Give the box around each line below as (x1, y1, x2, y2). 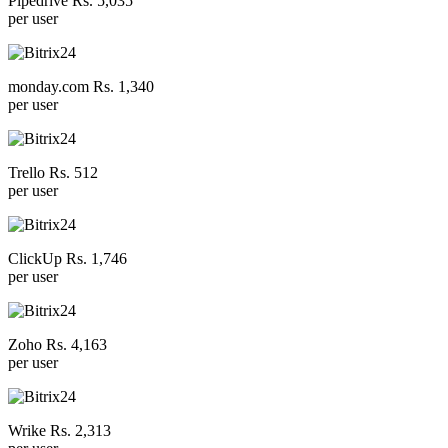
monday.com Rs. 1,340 (8, 77, 154, 95)
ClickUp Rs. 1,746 (8, 249, 127, 267)
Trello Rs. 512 (8, 163, 98, 181)
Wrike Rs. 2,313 (8, 421, 111, 439)
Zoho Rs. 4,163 (8, 335, 107, 353)
